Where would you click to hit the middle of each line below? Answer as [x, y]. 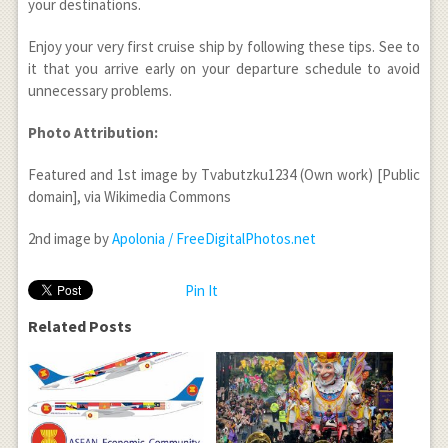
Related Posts [79, 325]
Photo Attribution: [92, 132]
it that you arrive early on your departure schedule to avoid [224, 68]
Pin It [201, 290]
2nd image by [69, 238]
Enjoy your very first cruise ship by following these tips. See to [224, 46]
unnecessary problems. [99, 90]
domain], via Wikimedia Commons [129, 196]
